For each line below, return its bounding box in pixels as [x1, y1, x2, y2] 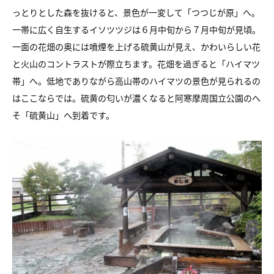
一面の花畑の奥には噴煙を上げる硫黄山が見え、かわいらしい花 [12, 40, 261, 53]
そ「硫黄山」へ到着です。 [12, 109, 114, 121]
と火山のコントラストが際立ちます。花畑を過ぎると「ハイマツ [12, 57, 260, 70]
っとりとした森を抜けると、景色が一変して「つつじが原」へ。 [12, 6, 260, 18]
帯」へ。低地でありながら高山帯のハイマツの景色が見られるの [12, 75, 261, 87]
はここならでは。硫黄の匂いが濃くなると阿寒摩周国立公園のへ [12, 92, 261, 104]
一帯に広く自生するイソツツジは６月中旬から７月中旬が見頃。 [12, 23, 261, 35]
